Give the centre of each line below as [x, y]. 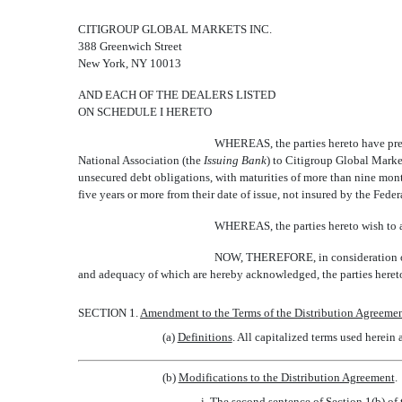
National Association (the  [141, 160]
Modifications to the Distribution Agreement [286, 377]
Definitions [205, 337]
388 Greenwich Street [130, 46]
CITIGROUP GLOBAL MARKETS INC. [175, 29]
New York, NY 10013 [130, 63]
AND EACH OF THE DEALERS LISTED [177, 95]
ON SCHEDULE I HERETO [145, 112]
